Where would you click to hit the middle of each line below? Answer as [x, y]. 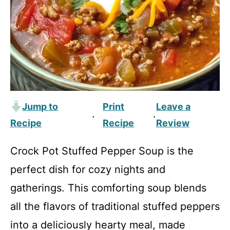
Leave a [173, 107]
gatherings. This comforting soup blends [108, 188]
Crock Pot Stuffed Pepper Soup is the [102, 151]
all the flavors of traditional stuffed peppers [115, 206]
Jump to [40, 107]
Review [172, 123]
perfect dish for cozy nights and [88, 169]
